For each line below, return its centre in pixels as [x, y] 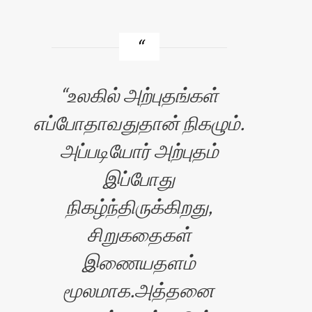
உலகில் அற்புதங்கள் [142, 95]
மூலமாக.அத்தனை [139, 290]
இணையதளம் [139, 262]
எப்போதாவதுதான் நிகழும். [139, 123]
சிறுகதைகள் [139, 234]
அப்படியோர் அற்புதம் [139, 150]
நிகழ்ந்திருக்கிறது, [139, 206]
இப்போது [139, 178]
